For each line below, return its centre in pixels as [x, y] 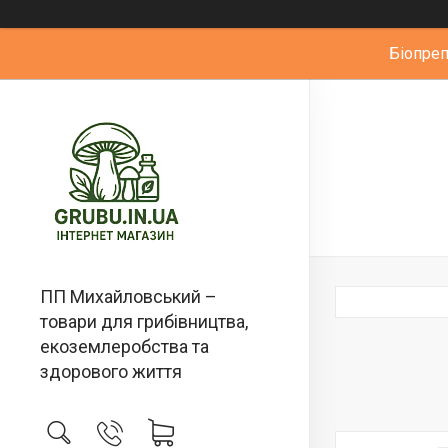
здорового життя [111, 371]
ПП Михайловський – [128, 296]
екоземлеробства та [124, 346]
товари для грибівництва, [144, 321]
